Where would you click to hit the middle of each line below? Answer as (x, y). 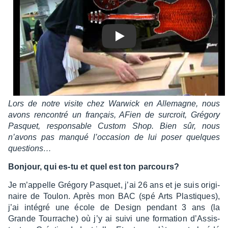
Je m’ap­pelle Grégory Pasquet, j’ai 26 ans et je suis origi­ (114, 185)
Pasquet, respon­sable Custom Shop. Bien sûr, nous (114, 126)
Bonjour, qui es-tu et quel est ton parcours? (94, 167)
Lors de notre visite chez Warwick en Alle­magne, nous (114, 104)
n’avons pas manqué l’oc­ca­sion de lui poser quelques (114, 137)
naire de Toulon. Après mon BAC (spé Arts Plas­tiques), (114, 196)
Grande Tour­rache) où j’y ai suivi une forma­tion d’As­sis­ (114, 219)
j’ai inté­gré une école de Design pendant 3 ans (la (114, 207)
